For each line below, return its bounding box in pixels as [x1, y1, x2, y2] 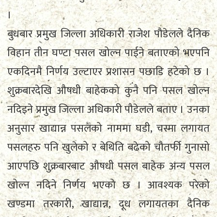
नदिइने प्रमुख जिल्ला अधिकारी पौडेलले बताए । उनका [7, 100, 210, 119]
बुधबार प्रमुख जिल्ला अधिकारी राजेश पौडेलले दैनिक [7, 25, 210, 43]
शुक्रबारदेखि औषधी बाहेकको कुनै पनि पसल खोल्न [7, 81, 210, 100]
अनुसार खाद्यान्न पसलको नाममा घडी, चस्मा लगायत [7, 119, 210, 138]
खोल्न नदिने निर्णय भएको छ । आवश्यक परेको [7, 176, 210, 194]
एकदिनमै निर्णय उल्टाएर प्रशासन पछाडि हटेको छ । [7, 62, 210, 81]
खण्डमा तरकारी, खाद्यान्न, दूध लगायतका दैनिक [7, 195, 210, 213]
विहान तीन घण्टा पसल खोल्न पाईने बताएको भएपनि [7, 44, 210, 62]
